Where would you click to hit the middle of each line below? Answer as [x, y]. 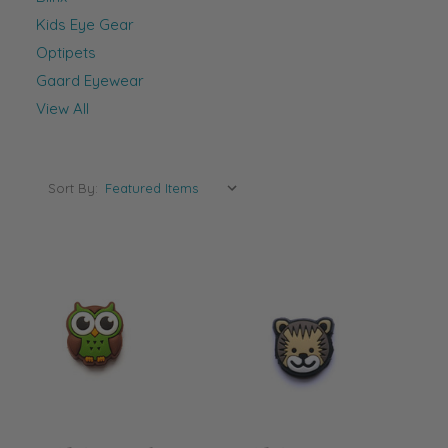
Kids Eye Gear [85, 24]
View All [62, 108]
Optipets [66, 52]
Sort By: [73, 187]
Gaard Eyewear [90, 80]
